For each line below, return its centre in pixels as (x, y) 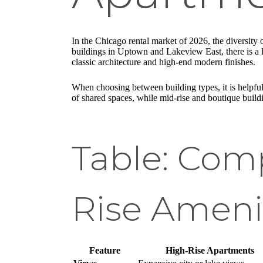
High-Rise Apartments (210, 250)
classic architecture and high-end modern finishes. (163, 62)
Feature (104, 250)
